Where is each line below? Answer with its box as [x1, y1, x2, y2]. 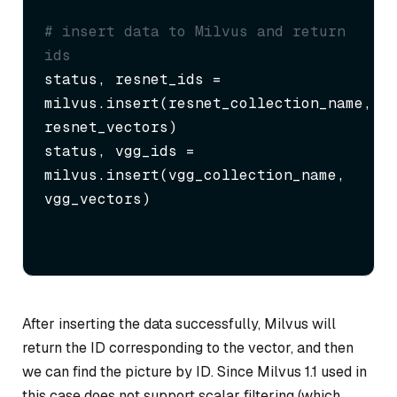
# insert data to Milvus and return [44, 22, 346, 42]
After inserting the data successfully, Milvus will [22, 315, 336, 334]
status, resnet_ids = [44, 70, 222, 90]
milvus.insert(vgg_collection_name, [44, 166, 346, 185]
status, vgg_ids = [44, 142, 195, 161]
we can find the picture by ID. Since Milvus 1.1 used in [22, 362, 367, 382]
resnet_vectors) [44, 118, 177, 137]
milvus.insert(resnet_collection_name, [44, 94, 372, 113]
